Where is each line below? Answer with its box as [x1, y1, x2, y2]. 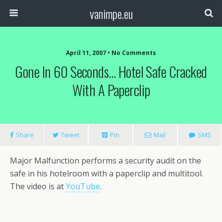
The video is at [10, 181, 66, 192]
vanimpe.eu [89, 4, 133, 22]
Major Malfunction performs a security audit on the [10, 155, 201, 166]
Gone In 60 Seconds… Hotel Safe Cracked [15, 61, 207, 82]
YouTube [66, 181, 100, 192]
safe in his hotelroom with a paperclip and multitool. [10, 168, 203, 179]
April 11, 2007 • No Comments [66, 49, 156, 57]
